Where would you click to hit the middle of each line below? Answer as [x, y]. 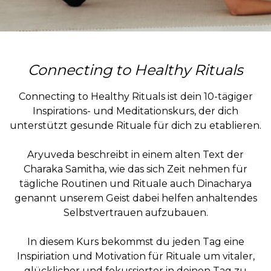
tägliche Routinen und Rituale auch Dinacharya [135, 184]
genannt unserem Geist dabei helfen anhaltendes [135, 198]
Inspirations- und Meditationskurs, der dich [135, 111]
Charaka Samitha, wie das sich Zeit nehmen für [135, 169]
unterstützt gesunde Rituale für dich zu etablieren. [135, 126]
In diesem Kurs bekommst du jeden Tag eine [135, 242]
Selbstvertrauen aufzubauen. [135, 213]
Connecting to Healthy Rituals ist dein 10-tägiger [135, 96]
